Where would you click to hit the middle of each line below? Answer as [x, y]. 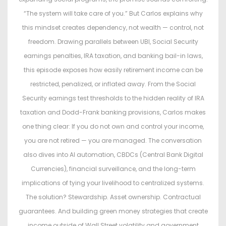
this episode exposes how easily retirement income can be [113, 70]
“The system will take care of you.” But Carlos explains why [113, 14]
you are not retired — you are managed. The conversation [113, 141]
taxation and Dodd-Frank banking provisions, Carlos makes [113, 112]
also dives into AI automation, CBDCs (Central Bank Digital [113, 155]
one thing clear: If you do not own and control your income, [113, 127]
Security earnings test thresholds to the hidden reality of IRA [113, 98]
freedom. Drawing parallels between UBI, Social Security [113, 42]
